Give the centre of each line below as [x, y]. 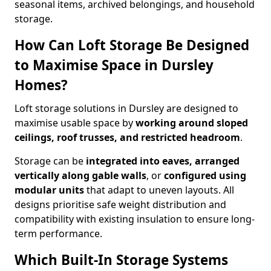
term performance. [58, 233]
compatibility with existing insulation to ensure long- [135, 219]
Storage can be [50, 161]
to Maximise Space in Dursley [114, 65]
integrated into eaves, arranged [163, 161]
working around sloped [192, 123]
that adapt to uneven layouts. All [159, 190]
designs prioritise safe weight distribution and [120, 204]
